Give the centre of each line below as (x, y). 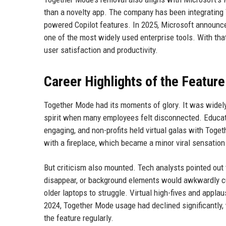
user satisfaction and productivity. (101, 50)
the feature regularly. (79, 218)
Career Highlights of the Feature (134, 81)
